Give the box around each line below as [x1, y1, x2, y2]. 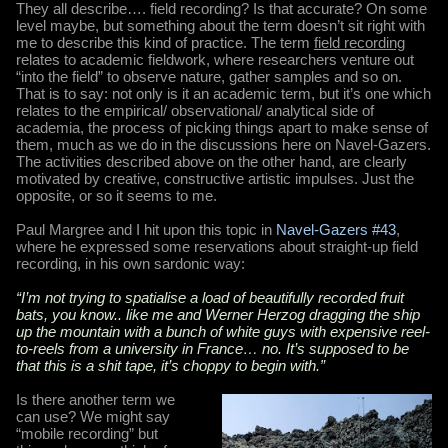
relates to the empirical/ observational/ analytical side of [16, 101, 374, 119]
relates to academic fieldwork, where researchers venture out [16, 50, 414, 68]
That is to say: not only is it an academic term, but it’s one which [16, 84, 431, 102]
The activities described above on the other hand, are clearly [16, 152, 407, 170]
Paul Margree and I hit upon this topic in [16, 220, 276, 238]
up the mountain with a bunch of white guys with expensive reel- [16, 322, 430, 340]
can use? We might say [16, 407, 170, 425]
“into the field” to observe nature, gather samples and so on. [16, 67, 402, 85]
